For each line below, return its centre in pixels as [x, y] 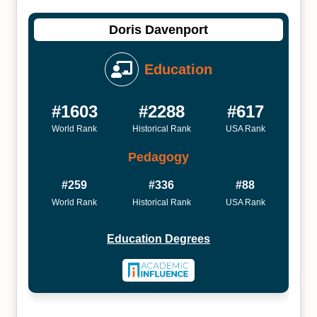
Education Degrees [158, 239]
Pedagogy [158, 157]
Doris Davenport [158, 29]
